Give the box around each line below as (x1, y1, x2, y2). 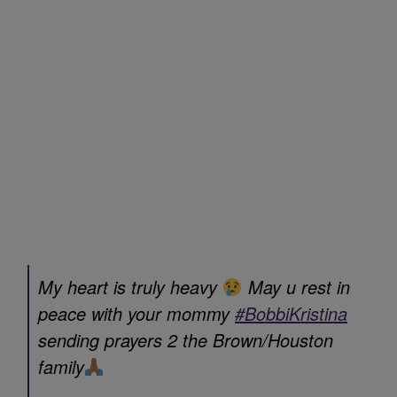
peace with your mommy (38, 300, 235, 326)
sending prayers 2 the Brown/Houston (38, 326, 333, 353)
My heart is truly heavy (38, 273, 222, 300)
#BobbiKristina (235, 300, 347, 326)
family (38, 353, 84, 379)
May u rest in (242, 273, 350, 300)
